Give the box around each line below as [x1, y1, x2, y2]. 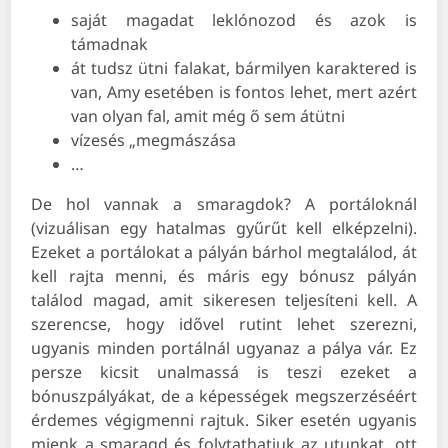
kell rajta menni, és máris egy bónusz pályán [31, 264, 417, 287]
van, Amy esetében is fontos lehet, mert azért [71, 80, 417, 103]
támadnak [71, 32, 149, 55]
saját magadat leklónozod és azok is [71, 8, 417, 31]
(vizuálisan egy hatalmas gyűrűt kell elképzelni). [31, 216, 417, 239]
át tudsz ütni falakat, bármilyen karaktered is [71, 56, 417, 79]
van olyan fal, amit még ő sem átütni [71, 104, 346, 127]
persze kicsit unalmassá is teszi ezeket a [31, 360, 417, 383]
